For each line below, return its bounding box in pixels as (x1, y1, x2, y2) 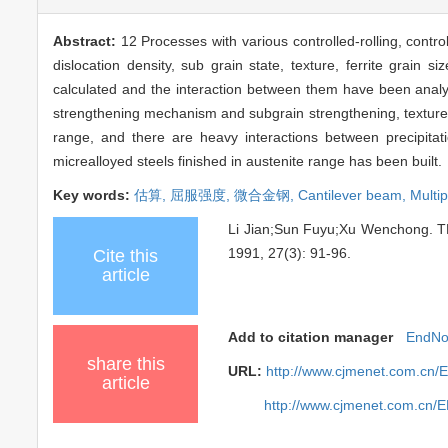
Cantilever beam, (298, 186, 410, 203)
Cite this (93, 245, 158, 266)
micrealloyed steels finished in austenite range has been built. (53, 152, 442, 169)
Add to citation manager (228, 328, 394, 345)
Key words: (53, 186, 134, 203)
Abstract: (53, 32, 121, 49)
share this (86, 353, 165, 374)
